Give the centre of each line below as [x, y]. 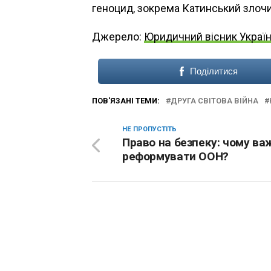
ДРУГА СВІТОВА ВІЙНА [214, 101]
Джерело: [118, 37]
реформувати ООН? [175, 157]
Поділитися [214, 71]
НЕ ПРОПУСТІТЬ [149, 129]
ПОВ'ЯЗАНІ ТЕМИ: [126, 101]
